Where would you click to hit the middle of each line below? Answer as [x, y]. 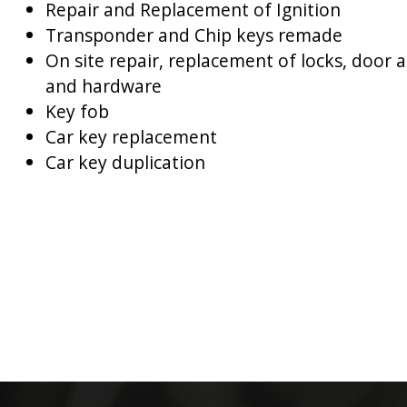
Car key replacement [131, 136]
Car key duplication [125, 162]
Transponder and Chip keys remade [194, 35]
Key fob [77, 111]
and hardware [104, 85]
